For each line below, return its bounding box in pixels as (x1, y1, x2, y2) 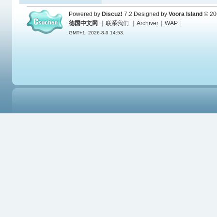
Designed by (132, 11, 169, 17)
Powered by (69, 11, 102, 17)
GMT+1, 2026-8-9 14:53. (69, 30, 124, 35)
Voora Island (169, 11, 202, 17)
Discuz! (102, 11, 123, 17)
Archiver (137, 20, 158, 27)
